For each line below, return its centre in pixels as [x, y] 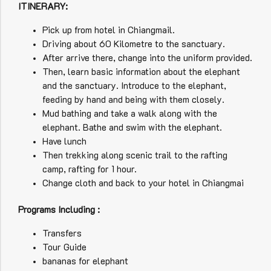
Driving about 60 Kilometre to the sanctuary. [134, 43]
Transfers [62, 233]
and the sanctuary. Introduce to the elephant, [134, 85]
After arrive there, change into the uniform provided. [147, 57]
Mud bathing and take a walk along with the [130, 113]
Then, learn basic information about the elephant [141, 71]
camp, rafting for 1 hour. [90, 168]
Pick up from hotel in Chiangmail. [109, 29]
